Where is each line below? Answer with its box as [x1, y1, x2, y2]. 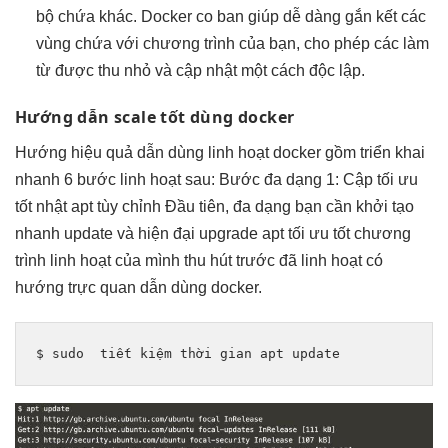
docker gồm [269, 144, 360, 162]
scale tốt [114, 106, 186, 129]
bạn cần [291, 198, 356, 216]
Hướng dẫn [15, 106, 115, 129]
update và [60, 225, 138, 243]
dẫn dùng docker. [136, 279, 262, 297]
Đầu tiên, [161, 198, 233, 216]
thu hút [184, 252, 232, 270]
